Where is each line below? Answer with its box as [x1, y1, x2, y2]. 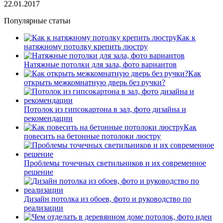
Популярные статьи [4, 16, 71, 25]
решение [24, 167, 53, 176]
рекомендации [24, 113, 73, 122]
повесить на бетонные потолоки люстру [24, 131, 161, 140]
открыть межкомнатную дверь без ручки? [24, 78, 165, 87]
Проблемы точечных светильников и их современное [24, 158, 206, 167]
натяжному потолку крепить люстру [24, 42, 148, 51]
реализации [24, 203, 63, 212]
